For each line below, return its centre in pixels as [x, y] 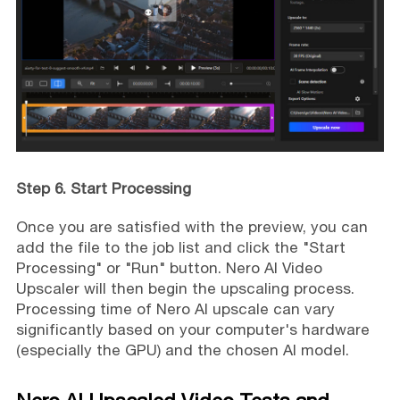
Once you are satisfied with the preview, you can [192, 227]
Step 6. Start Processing [103, 189]
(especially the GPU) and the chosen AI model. [182, 350]
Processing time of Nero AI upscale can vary [175, 309]
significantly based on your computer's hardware [192, 330]
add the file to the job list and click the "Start [180, 248]
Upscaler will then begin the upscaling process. [185, 289]
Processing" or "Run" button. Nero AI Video [169, 268]
